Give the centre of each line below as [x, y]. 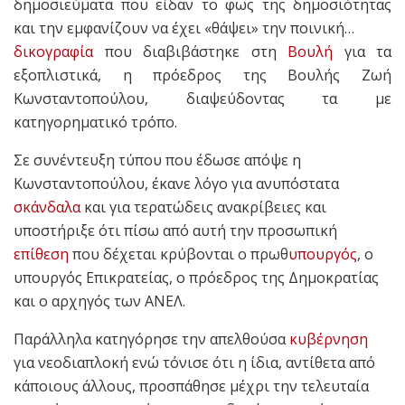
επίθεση [41, 254]
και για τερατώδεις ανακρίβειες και [203, 207]
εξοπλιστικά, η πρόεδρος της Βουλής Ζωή [202, 75]
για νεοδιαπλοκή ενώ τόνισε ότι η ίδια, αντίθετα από [194, 362]
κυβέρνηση [329, 339]
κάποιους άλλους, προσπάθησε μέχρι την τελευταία [191, 386]
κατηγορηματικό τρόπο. [95, 122]
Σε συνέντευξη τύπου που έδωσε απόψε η [157, 160]
